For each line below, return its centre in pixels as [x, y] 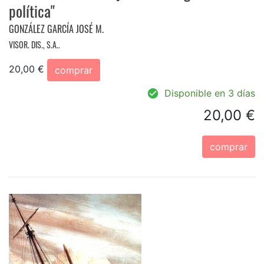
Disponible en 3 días [210, 93]
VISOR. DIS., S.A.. [34, 44]
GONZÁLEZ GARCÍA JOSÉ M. [56, 29]
